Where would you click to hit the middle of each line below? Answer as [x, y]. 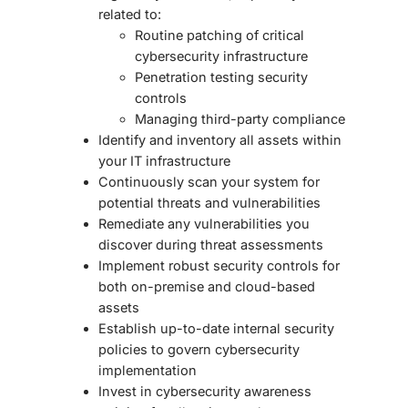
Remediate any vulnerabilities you [204, 224]
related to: [130, 15]
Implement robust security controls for [219, 266]
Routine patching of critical [219, 36]
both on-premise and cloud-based [207, 287]
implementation [148, 371]
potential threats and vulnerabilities [209, 203]
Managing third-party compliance [240, 119]
